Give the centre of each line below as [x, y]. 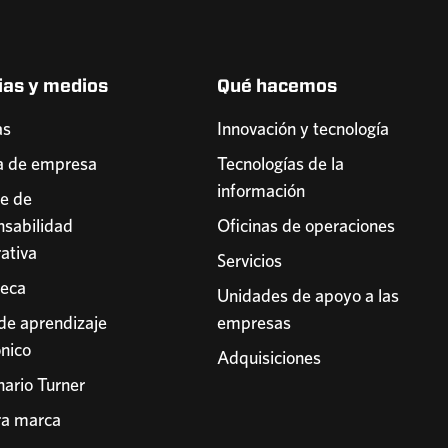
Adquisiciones [268, 357]
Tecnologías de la [280, 163]
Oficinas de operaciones [305, 225]
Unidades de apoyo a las [307, 295]
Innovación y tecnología [302, 128]
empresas [253, 322]
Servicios [249, 260]
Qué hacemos [276, 85]
